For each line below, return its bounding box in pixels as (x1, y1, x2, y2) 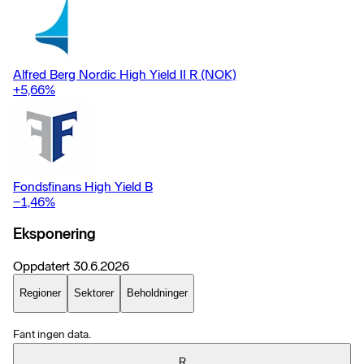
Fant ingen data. (13, 327, 91, 341)
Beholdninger (127, 287, 188, 300)
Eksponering (13, 224, 96, 244)
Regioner (19, 287, 61, 300)
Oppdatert (13, 258, 70, 274)
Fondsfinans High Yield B (13, 178, 153, 194)
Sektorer (74, 287, 114, 300)
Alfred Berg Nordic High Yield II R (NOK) (13, 66, 236, 82)
